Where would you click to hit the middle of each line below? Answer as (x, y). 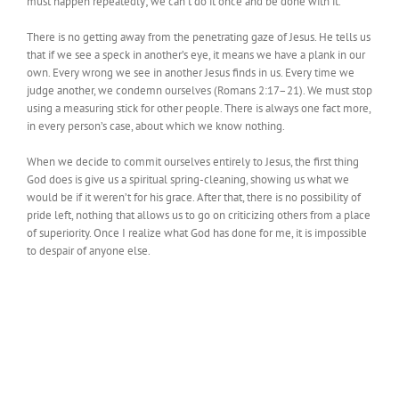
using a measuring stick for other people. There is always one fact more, (199, 109)
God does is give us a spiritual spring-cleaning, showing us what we (188, 180)
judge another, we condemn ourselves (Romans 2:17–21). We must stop (199, 91)
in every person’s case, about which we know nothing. (156, 126)
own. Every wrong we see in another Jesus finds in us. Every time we (191, 73)
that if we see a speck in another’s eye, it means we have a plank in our (196, 55)
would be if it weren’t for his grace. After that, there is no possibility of (194, 198)
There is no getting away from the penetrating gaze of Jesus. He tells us (199, 37)
